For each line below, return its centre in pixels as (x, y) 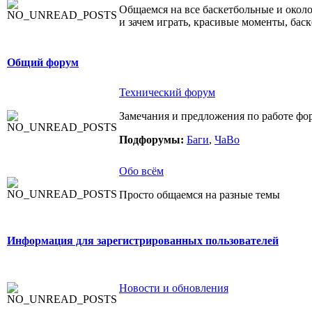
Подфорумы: (153, 140)
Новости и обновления (174, 288)
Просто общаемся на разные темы (200, 195)
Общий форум (43, 63)
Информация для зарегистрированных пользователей (143, 241)
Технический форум (167, 92)
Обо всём (141, 171)
